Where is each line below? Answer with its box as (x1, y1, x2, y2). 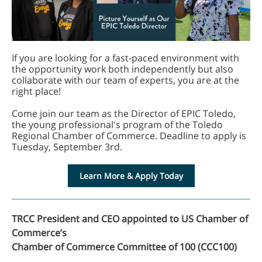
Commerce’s (12, 226, 67, 239)
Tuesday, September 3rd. (12, 140, 122, 153)
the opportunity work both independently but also (12, 63, 233, 75)
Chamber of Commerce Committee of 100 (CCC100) (12, 240, 237, 253)
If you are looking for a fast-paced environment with (12, 51, 239, 64)
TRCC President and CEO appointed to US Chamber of (12, 212, 248, 225)
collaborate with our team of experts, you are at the (12, 74, 239, 87)
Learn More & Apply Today (79, 170, 183, 181)
